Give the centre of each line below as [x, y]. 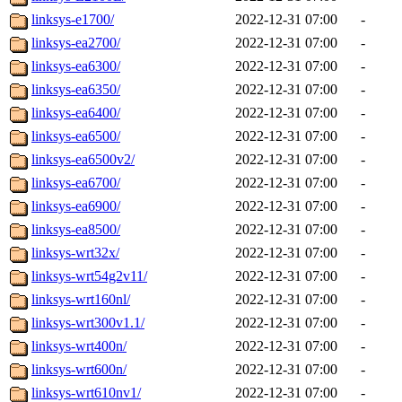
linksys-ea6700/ [76, 183]
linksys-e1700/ [73, 20]
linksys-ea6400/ [76, 113]
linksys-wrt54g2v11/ [89, 276]
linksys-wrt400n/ [79, 346]
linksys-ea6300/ [76, 66]
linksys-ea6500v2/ [83, 160]
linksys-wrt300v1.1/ [88, 323]
